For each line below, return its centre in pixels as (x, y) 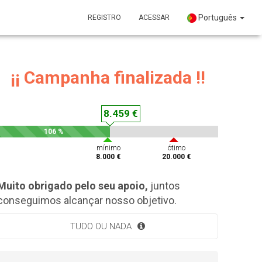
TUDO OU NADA (101, 226)
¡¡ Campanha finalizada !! (108, 77)
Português (218, 18)
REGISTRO (104, 18)
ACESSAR (154, 18)
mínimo (108, 148)
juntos (164, 186)
